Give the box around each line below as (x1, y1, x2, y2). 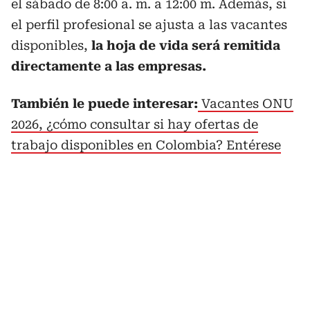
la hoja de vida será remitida (91, 37, 280, 53)
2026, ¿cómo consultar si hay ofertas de (11, 116, 258, 131)
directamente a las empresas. (11, 58, 206, 73)
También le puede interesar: (11, 95, 198, 111)
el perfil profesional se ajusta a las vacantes (11, 17, 287, 32)
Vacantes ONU (201, 95, 293, 111)
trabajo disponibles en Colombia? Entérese (11, 137, 281, 152)
